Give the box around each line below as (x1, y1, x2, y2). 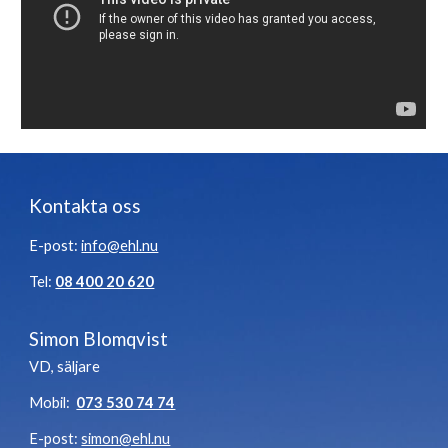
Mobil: (29, 394, 77, 411)
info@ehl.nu (81, 237, 159, 254)
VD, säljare (29, 358, 101, 375)
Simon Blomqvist (29, 328, 169, 350)
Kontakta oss (29, 195, 142, 217)
